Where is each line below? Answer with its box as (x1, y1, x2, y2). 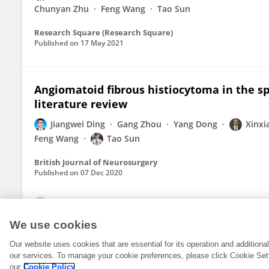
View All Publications (52, 198, 139, 209)
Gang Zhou (117, 118, 162, 130)
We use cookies (10, 219, 97, 231)
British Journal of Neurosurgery (34, 157, 157, 168)
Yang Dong (174, 118, 217, 130)
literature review (34, 97, 127, 111)
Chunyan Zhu (34, 3, 89, 14)
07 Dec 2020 (80, 168, 122, 178)
